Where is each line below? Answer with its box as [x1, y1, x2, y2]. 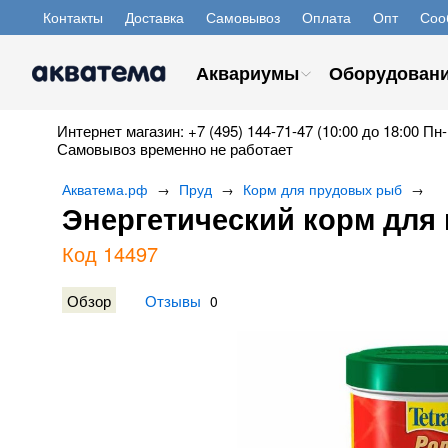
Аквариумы [196, 60, 299, 86]
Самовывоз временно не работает [57, 138, 293, 159]
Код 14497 [62, 239, 158, 268]
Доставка [125, 7, 184, 27]
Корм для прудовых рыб [243, 179, 402, 199]
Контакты [43, 7, 103, 27]
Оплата [302, 7, 351, 27]
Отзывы [145, 289, 201, 311]
